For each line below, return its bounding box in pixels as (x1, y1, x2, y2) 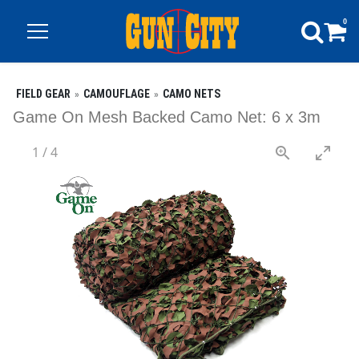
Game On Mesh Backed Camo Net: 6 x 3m (13, 108, 321, 126)
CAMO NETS (163, 87, 220, 100)
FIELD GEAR (16, 87, 71, 100)
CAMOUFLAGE (83, 87, 150, 100)
